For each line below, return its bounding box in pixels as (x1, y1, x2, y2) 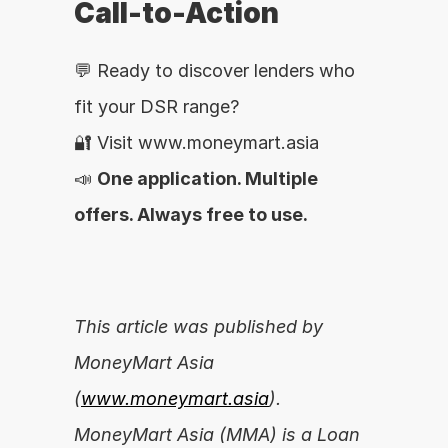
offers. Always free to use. (74, 204, 308, 225)
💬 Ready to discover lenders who (74, 60, 355, 81)
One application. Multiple (97, 168, 318, 189)
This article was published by (74, 316, 323, 337)
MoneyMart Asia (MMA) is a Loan (74, 424, 360, 445)
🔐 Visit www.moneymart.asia (74, 132, 319, 153)
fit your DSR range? (74, 96, 239, 117)
